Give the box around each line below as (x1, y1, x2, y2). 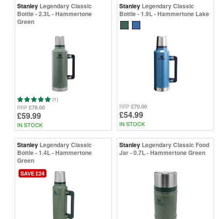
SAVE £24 (21, 169, 44, 177)
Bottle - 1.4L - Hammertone (17, 148, 92, 157)
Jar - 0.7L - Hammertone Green (119, 148, 205, 157)
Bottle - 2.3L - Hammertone (17, 9, 92, 18)
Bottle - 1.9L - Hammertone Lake (119, 9, 209, 18)
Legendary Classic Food (142, 140, 209, 149)
